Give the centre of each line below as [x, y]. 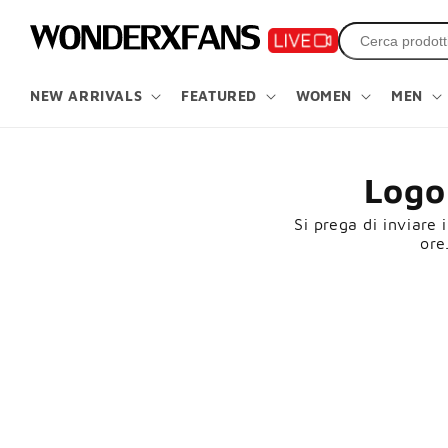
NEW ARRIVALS [86, 95]
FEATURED [219, 95]
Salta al [48, 13]
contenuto [60, 31]
